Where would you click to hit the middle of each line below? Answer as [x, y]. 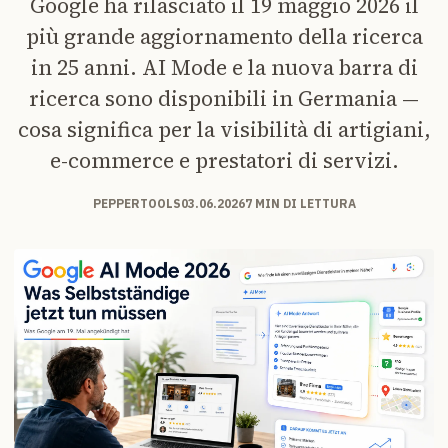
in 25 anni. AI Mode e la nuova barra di [224, 67]
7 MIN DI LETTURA [300, 203]
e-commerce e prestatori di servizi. [224, 160]
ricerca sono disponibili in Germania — [224, 98]
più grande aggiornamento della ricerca [224, 36]
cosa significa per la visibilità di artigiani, [224, 129]
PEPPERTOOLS [136, 203]
